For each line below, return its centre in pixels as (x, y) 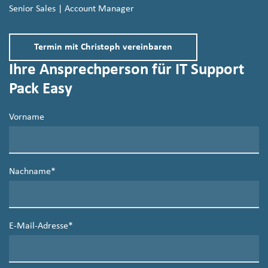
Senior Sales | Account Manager (71, 9)
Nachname (30, 171)
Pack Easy (41, 89)
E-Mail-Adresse (39, 226)
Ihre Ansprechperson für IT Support (127, 70)
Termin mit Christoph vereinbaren (103, 47)
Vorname (27, 117)
